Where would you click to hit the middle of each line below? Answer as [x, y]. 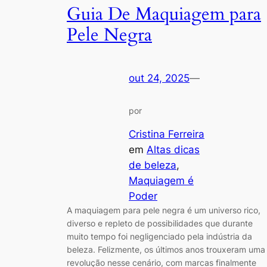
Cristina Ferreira [167, 134]
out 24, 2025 [159, 78]
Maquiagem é [161, 180]
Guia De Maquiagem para [164, 14]
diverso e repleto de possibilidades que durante [160, 223]
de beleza [153, 165]
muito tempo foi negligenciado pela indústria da [159, 236]
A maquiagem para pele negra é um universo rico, [164, 210]
